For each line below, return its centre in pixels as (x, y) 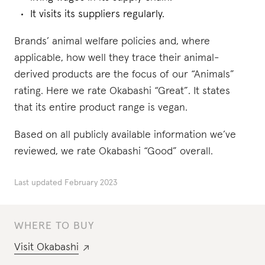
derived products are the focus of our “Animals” (124, 75)
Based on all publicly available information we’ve (125, 135)
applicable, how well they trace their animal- (117, 58)
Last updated (38, 183)
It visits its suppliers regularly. (97, 14)
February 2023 (91, 183)
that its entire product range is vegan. (101, 108)
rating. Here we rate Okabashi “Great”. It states (122, 91)
